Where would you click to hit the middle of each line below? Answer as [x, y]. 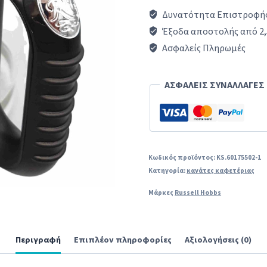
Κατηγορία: [168, 170]
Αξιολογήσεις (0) [218, 239]
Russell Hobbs [198, 192]
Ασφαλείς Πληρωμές [203, 47]
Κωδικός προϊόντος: [183, 157]
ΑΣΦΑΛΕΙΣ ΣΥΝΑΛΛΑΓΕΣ [215, 84]
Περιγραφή [38, 239]
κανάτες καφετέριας [221, 170]
